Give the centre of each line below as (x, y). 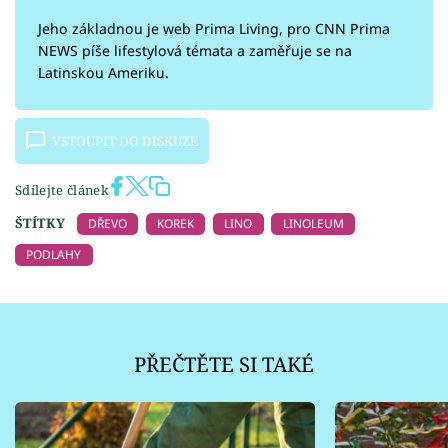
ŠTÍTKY (40, 223)
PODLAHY (54, 254)
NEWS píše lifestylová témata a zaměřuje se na (194, 51)
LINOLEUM (313, 224)
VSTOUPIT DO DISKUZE (125, 141)
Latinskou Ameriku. (103, 73)
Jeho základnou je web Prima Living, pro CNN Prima (213, 29)
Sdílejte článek (62, 190)
